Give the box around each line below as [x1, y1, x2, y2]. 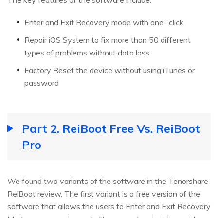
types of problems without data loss [24, 47, 149, 57]
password [24, 77, 59, 88]
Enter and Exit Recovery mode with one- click [24, 17, 183, 27]
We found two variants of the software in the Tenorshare [7, 176, 208, 186]
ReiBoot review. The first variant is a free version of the [7, 188, 200, 199]
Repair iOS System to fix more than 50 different [24, 35, 191, 45]
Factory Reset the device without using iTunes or [24, 65, 195, 75]
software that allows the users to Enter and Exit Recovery [7, 201, 211, 211]
